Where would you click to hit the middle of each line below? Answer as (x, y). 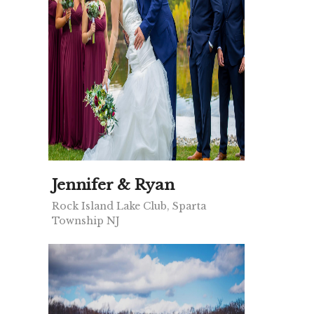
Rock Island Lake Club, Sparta (129, 206)
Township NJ (86, 221)
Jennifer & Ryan (113, 185)
